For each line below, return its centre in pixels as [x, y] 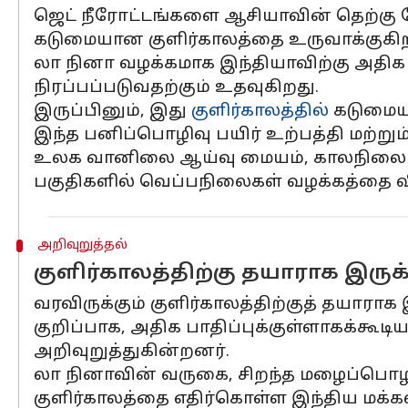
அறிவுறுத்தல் [82, 245]
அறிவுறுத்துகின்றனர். [132, 352]
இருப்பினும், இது [112, 112]
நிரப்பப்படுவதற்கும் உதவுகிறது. [176, 88]
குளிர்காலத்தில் [260, 112]
